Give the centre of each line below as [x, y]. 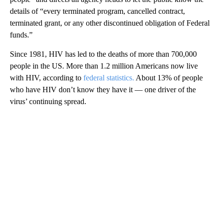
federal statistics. [109, 77]
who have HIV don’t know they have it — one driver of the [103, 89]
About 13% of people [168, 77]
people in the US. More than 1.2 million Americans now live [104, 66]
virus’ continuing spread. [48, 101]
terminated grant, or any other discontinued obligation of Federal [110, 23]
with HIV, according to [47, 77]
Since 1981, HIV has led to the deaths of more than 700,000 [103, 54]
